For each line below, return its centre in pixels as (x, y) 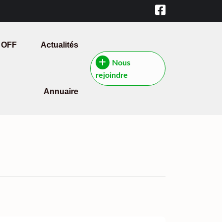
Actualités (59, 45)
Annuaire (61, 91)
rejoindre (111, 75)
